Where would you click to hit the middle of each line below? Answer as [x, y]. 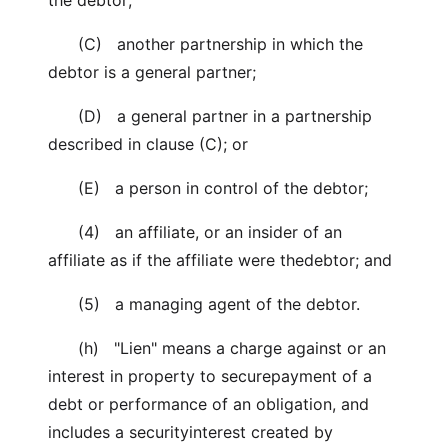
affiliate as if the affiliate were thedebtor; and [220, 260]
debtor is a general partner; [152, 72]
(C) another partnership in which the [205, 44]
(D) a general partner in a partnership [210, 116]
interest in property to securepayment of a [210, 376]
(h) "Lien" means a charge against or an [217, 348]
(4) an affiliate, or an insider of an [195, 232]
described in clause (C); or [148, 144]
